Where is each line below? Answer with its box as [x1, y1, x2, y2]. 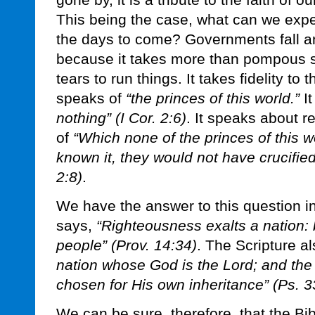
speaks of [56, 90, 126, 107]
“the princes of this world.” [126, 90, 300, 107]
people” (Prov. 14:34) [56, 237, 197, 254]
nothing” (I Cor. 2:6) [56, 110, 186, 127]
